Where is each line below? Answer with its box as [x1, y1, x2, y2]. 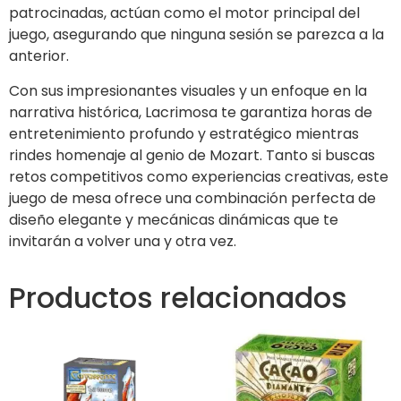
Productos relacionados [9, 277, 347, 318]
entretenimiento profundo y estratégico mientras [9, 123, 359, 144]
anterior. [9, 46, 69, 67]
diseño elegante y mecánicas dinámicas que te [9, 209, 338, 230]
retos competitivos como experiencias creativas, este [9, 166, 388, 187]
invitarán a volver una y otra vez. [9, 230, 236, 252]
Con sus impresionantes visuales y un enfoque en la [9, 80, 367, 101]
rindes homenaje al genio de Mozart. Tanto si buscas [9, 144, 375, 166]
